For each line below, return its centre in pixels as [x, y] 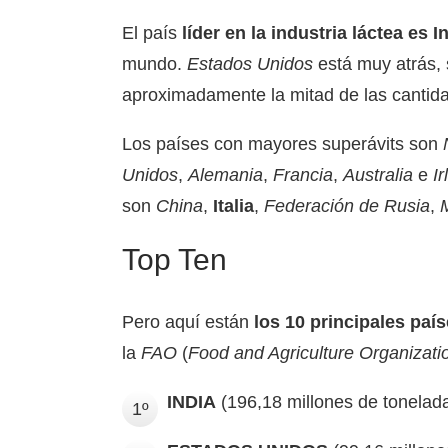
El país [152, 33]
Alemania [225, 175]
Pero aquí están [188, 322]
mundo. [154, 64]
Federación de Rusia [347, 206]
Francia [303, 175]
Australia [378, 175]
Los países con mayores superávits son [282, 144]
